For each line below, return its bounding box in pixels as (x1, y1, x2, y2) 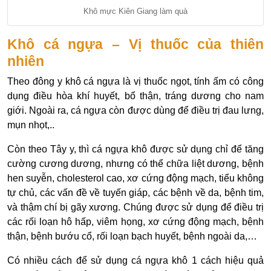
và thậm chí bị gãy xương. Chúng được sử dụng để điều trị (7, 202, 264, 213)
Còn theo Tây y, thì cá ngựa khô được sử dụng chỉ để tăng (7, 144, 264, 155)
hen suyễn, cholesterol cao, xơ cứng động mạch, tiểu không (7, 173, 264, 184)
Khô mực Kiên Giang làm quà (83, 6, 188, 16)
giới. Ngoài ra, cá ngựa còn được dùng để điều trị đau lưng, (7, 105, 264, 116)
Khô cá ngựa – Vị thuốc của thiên (7, 36, 264, 53)
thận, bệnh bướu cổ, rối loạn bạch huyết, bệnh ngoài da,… (7, 231, 257, 242)
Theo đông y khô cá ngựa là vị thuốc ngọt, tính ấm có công (7, 76, 264, 87)
